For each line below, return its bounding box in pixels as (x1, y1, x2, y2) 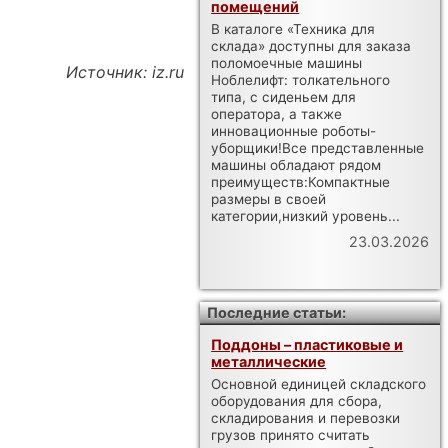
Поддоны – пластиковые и (211, 336, 404, 354)
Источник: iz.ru (66, 61, 184, 82)
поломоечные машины (211, 54, 363, 71)
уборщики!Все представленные (211, 139, 425, 156)
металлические (211, 353, 327, 371)
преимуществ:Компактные (211, 173, 391, 190)
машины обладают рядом (211, 156, 382, 173)
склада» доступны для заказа (211, 37, 412, 54)
